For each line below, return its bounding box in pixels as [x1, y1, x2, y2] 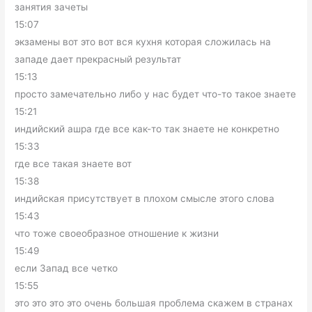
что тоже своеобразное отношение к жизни [15, 228, 219, 240]
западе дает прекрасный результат [15, 54, 182, 65]
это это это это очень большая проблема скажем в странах [15, 297, 293, 309]
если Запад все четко [15, 263, 118, 274]
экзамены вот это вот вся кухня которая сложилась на [15, 36, 272, 48]
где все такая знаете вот [15, 158, 132, 170]
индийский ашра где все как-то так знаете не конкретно [15, 123, 280, 135]
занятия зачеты [15, 1, 88, 13]
